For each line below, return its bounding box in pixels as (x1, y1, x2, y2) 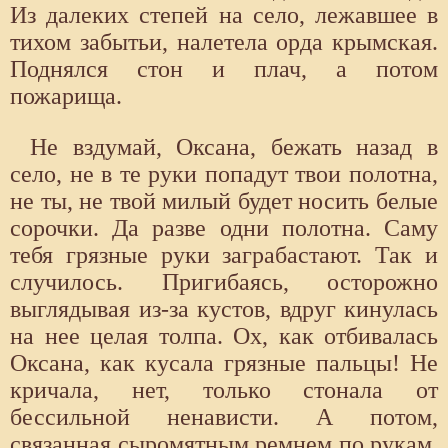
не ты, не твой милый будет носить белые (10, 188, 438, 215)
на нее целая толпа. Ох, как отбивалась (10, 323, 438, 350)
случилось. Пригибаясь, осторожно (10, 269, 438, 296)
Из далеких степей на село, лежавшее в (10, 2, 438, 29)
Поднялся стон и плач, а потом (10, 56, 438, 83)
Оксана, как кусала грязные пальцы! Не (10, 350, 438, 377)
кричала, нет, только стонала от (10, 377, 438, 404)
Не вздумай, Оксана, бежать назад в (30, 134, 438, 161)
